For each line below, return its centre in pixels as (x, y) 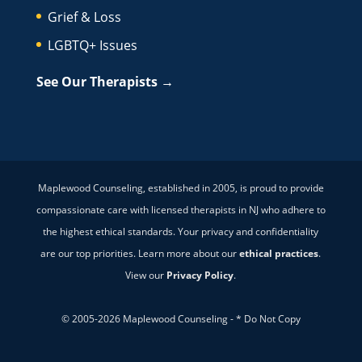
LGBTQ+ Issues (92, 45)
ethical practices (279, 254)
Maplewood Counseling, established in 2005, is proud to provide (181, 188)
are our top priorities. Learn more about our (140, 254)
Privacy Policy (200, 276)
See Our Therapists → (105, 81)
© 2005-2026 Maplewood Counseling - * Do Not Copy (181, 319)
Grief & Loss (84, 17)
